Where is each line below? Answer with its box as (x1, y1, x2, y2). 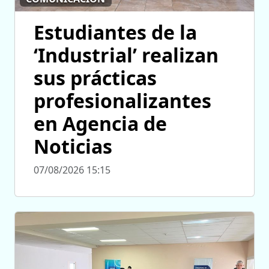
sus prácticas (34, 65, 157, 91)
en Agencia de (34, 110, 167, 137)
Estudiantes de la (34, 19, 197, 46)
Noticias (34, 133, 112, 160)
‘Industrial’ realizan (34, 42, 219, 68)
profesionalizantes (34, 88, 211, 114)
